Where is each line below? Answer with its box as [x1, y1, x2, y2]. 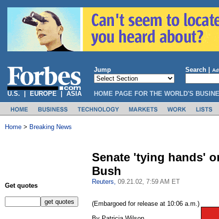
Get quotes [5, 182, 38, 189]
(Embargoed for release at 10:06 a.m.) [92, 200, 199, 207]
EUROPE [30, 90, 57, 97]
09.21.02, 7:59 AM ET [118, 178, 180, 185]
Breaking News [29, 123, 72, 131]
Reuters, [92, 178, 118, 185]
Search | [185, 66, 212, 73]
